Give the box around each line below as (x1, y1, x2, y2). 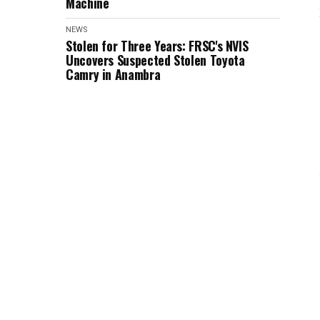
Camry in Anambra (66, 65, 161, 84)
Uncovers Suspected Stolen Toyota (66, 51, 245, 69)
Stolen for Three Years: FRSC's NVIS (66, 36, 249, 55)
